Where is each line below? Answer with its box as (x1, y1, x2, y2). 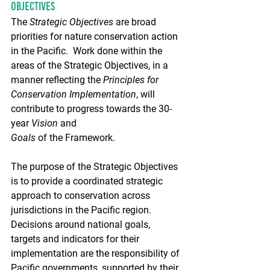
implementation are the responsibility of (11, 247, 182, 259)
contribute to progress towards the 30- (11, 102, 172, 115)
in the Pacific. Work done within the (11, 45, 165, 57)
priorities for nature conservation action (11, 30, 180, 42)
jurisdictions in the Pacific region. (11, 204, 156, 216)
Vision (31, 117, 58, 129)
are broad (113, 16, 159, 28)
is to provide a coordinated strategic (11, 175, 165, 187)
